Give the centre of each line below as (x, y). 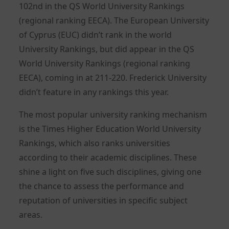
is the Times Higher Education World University (110, 129)
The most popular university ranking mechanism (113, 115)
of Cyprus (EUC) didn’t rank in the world (96, 35)
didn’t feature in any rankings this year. (94, 92)
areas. (31, 215)
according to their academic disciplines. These (108, 158)
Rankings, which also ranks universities (95, 143)
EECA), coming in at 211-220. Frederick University (113, 78)
